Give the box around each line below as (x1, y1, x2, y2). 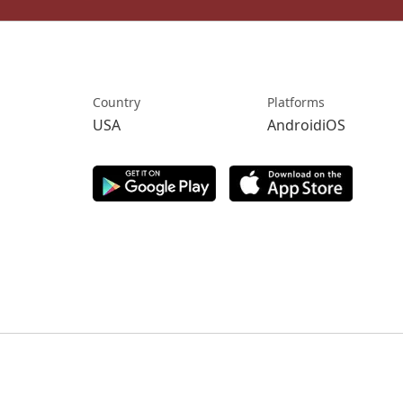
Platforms (266, 93, 325, 111)
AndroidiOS (266, 114, 345, 135)
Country (93, 93, 140, 111)
